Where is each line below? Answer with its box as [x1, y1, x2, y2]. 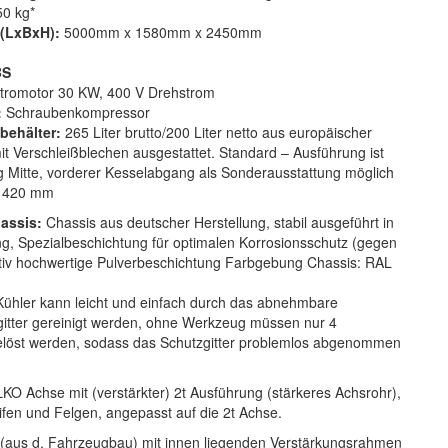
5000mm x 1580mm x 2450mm [63, 22, 262, 43]
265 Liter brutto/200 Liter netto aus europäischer [60, 122, 372, 143]
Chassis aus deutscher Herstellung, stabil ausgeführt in [41, 212, 394, 233]
